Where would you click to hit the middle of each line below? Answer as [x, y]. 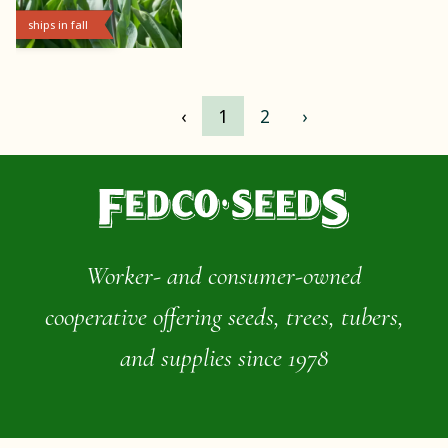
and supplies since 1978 [224, 357]
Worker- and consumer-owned [224, 275]
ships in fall [57, 24]
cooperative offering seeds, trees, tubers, [224, 316]
